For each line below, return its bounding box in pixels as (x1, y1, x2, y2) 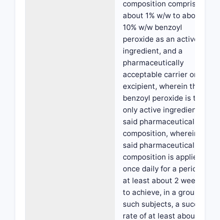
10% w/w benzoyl (123, 23, 182, 32)
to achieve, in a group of (123, 188, 208, 197)
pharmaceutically (123, 58, 184, 67)
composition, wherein (123, 129, 198, 138)
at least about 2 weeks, (123, 176, 205, 185)
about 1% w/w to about (123, 11, 203, 20)
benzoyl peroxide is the (123, 93, 205, 103)
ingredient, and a (123, 46, 183, 55)
